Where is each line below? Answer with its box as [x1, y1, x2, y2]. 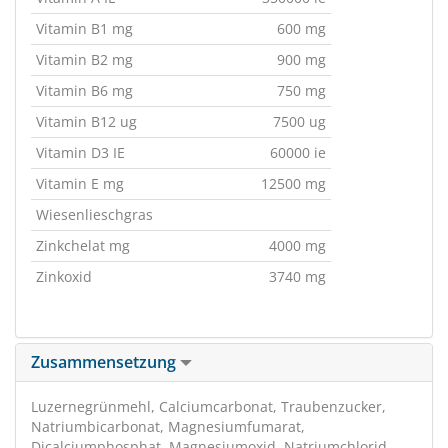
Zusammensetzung [31, 351, 180, 373]
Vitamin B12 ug [36, 112, 137, 131]
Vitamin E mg [36, 174, 124, 193]
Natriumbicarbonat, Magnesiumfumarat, [31, 417, 305, 436]
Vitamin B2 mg [36, 50, 133, 69]
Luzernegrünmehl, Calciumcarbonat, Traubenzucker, [31, 397, 386, 416]
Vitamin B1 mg [36, 19, 133, 38]
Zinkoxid [36, 267, 92, 286]
